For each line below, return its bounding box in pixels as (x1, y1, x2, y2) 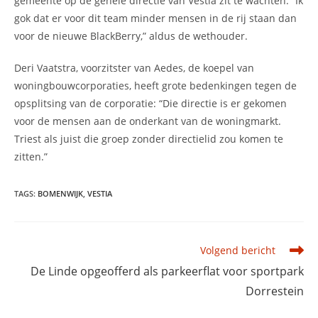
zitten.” (14, 150, 48, 163)
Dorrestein (246, 283, 304, 299)
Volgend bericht (200, 243, 275, 257)
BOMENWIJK (38, 188, 83, 199)
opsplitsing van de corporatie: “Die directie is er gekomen (14, 97, 287, 110)
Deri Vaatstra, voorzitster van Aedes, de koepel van (14, 61, 254, 75)
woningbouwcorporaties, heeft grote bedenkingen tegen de (14, 79, 297, 92)
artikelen (13, 270, 55, 283)
